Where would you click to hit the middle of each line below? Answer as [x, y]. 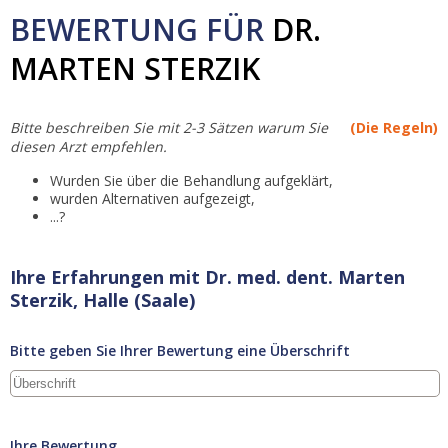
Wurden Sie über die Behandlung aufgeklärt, [191, 180]
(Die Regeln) [394, 127]
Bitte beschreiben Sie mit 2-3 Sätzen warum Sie [169, 127]
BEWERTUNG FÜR [141, 29]
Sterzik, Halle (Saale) [102, 300]
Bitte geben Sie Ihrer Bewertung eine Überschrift [180, 350]
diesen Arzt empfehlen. [88, 146]
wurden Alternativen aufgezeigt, [152, 198]
